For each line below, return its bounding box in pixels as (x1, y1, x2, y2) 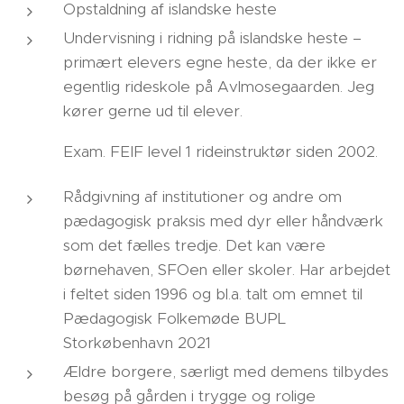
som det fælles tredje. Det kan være (63, 235, 326, 255)
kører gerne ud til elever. (63, 101, 243, 121)
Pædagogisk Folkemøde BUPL (63, 308, 286, 328)
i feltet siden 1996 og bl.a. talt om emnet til (63, 284, 363, 304)
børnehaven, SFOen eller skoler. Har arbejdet (63, 260, 390, 280)
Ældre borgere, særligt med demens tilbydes (63, 362, 389, 381)
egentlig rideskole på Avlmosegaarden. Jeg (63, 77, 374, 96)
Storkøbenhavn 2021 (63, 333, 211, 353)
